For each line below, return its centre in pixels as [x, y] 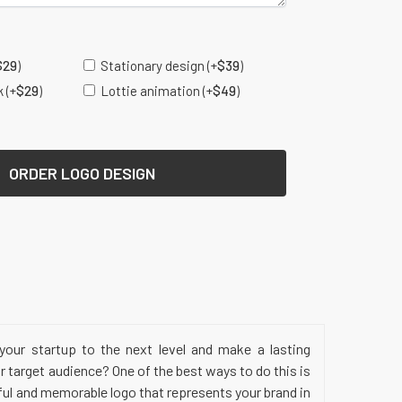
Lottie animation [150, 90]
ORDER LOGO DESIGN [82, 173]
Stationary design [152, 65]
